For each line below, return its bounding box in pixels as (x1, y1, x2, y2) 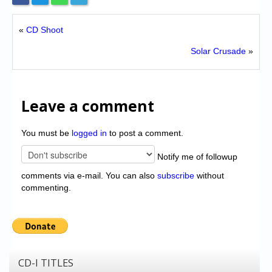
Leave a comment (21, 95, 154, 116)
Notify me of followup (155, 151, 237, 161)
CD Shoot (26, 24, 63, 35)
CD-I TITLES (18, 255, 73, 270)
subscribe (157, 170, 194, 180)
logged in (72, 127, 107, 138)
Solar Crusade (191, 46, 246, 56)
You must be (21, 127, 72, 138)
